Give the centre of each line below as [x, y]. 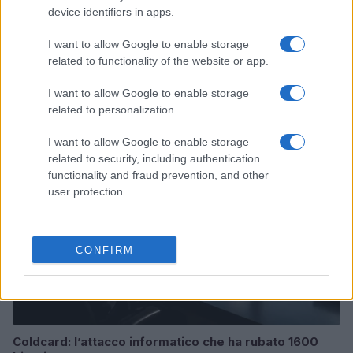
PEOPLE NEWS [60, 122]
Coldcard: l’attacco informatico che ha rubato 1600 [165, 342]
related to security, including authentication [154, 158]
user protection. [87, 191]
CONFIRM [104, 250]
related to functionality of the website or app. [158, 61]
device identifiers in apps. [111, 12]
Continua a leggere [99, 82]
